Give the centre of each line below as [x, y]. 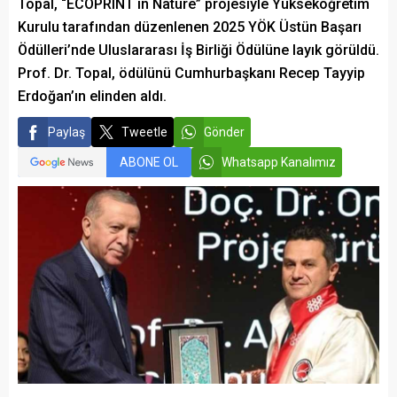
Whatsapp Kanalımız [279, 163]
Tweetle [144, 132]
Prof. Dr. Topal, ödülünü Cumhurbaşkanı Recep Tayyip [191, 74]
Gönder [224, 132]
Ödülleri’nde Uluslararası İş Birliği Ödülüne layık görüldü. [198, 51]
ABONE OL [149, 163]
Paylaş [66, 132]
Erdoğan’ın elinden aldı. [92, 97]
